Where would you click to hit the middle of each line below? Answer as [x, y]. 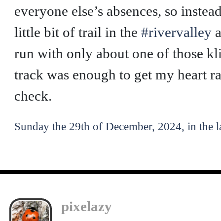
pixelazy [86, 206]
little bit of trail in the [77, 32]
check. [33, 96]
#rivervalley [176, 32]
